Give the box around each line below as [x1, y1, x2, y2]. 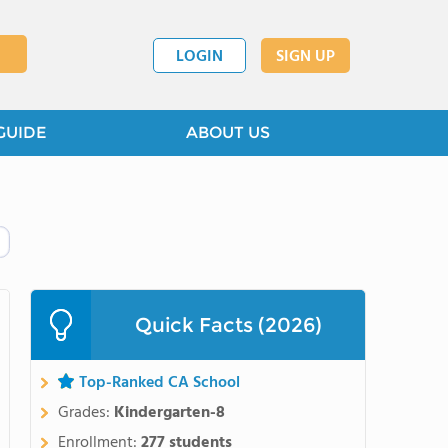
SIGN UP [276, 43, 335, 70]
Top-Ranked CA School [79, 370, 240, 396]
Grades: [58, 400, 114, 426]
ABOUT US [185, 123, 270, 142]
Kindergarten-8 [114, 400, 225, 426]
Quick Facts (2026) [134, 313, 322, 337]
